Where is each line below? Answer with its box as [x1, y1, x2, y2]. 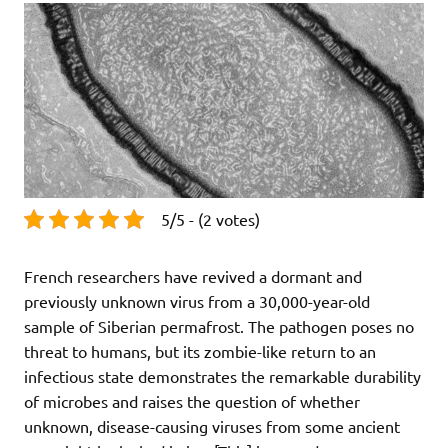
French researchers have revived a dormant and [24, 265, 362, 286]
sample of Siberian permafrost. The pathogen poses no [24, 315, 414, 336]
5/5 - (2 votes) [161, 208, 260, 229]
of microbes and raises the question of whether [24, 390, 360, 411]
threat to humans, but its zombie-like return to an [24, 340, 376, 361]
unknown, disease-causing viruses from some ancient [24, 415, 400, 436]
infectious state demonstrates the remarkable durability [24, 365, 421, 386]
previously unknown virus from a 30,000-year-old [24, 290, 370, 311]
